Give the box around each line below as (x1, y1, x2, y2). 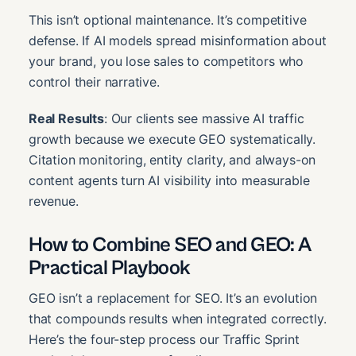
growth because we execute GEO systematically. (29, 130, 316, 147)
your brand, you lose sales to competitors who (29, 52, 304, 69)
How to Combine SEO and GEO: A (29, 232, 311, 257)
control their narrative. (29, 73, 160, 90)
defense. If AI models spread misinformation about (29, 32, 327, 48)
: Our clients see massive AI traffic (103, 110, 304, 126)
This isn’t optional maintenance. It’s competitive (29, 11, 307, 28)
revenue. (29, 192, 79, 209)
